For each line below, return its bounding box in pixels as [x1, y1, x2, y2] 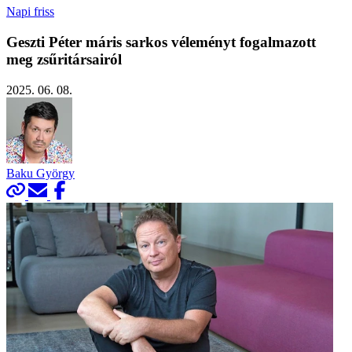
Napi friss [6, 5, 54, 19]
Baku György [6, 166, 75, 180]
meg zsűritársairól [6, 50, 122, 68]
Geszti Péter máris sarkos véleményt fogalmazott [6, 33, 316, 50]
